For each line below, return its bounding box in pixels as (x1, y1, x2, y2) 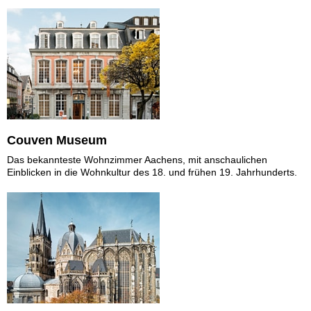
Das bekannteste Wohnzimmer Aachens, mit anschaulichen (7, 153, 267, 165)
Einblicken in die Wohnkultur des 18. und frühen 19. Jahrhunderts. (7, 166, 297, 178)
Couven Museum (7, 133, 107, 147)
